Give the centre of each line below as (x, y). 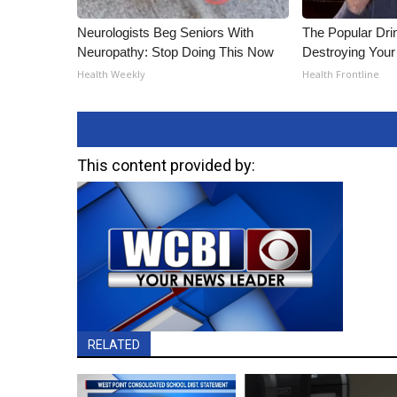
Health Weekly (111, 74)
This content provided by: (166, 165)
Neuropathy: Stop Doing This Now (175, 52)
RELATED (114, 344)
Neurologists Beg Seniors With (165, 32)
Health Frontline (341, 74)
